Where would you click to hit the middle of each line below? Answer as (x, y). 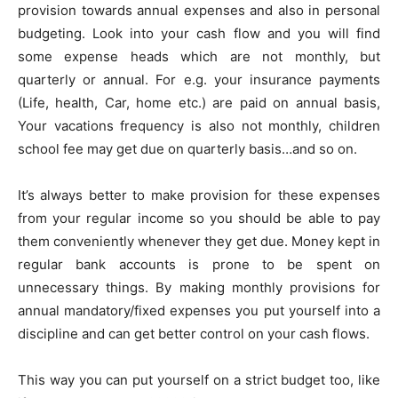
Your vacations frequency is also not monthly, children (199, 125)
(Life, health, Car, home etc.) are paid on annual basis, (199, 102)
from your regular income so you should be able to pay (199, 218)
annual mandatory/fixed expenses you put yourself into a (199, 310)
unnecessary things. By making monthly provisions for (199, 287)
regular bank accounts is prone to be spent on (199, 264)
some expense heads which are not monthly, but (199, 56)
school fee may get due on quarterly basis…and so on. (187, 148)
